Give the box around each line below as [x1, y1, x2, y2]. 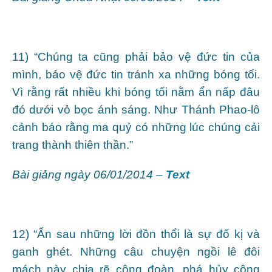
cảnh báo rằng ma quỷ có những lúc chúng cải [12, 120, 260, 134]
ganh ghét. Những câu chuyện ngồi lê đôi [12, 245, 260, 258]
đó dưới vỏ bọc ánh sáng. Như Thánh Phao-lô [12, 103, 260, 116]
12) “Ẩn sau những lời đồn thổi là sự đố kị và [12, 227, 260, 240]
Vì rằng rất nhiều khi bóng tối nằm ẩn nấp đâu [12, 85, 260, 98]
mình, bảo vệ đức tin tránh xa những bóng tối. [12, 67, 260, 81]
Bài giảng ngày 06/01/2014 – [12, 168, 166, 181]
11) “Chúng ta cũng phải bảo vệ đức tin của [12, 50, 260, 63]
